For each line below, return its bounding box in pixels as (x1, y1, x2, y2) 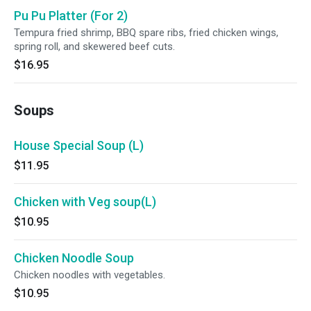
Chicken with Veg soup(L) (14, 194, 156, 209)
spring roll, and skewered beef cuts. (14, 40, 175, 53)
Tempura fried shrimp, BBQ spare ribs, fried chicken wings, (14, 26, 278, 39)
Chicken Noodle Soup (14, 251, 134, 265)
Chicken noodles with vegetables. (14, 269, 165, 281)
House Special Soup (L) (14, 138, 144, 153)
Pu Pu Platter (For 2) (14, 8, 128, 23)
